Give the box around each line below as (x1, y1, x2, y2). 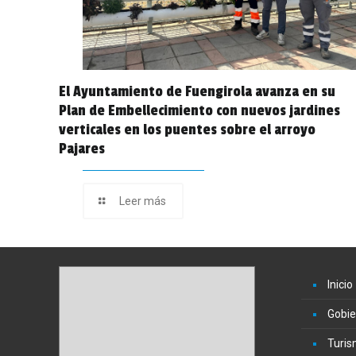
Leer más (118, 194, 166, 207)
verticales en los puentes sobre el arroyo (59, 120, 316, 138)
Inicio (327, 278, 354, 291)
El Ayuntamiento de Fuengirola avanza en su (59, 82, 336, 100)
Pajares (59, 139, 106, 157)
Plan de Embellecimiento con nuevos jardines (59, 101, 341, 119)
